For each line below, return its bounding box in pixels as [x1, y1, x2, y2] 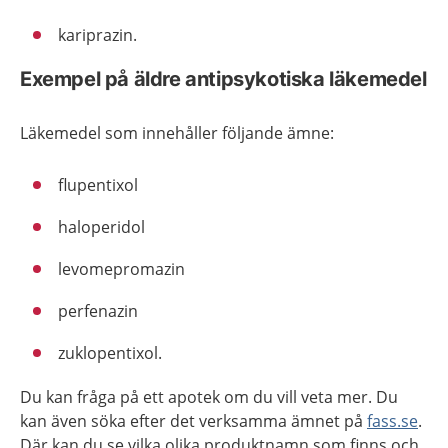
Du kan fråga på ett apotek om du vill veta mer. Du [20, 386, 398, 408]
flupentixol [58, 174, 138, 196]
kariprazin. [58, 24, 137, 46]
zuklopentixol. [58, 342, 162, 364]
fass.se [367, 410, 418, 432]
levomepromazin [58, 258, 185, 280]
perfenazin [58, 300, 138, 322]
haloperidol [58, 216, 145, 238]
